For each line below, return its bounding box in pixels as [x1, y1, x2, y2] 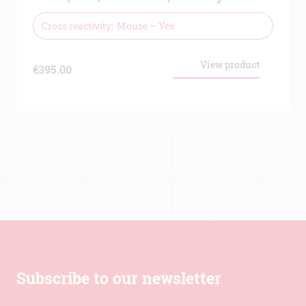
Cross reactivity [42, 19, 111, 33]
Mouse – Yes [116, 19, 174, 33]
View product [200, 58, 260, 72]
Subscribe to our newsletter [16, 268, 221, 290]
